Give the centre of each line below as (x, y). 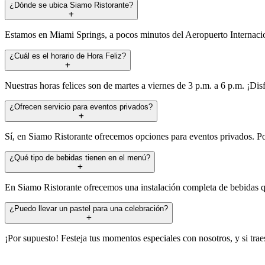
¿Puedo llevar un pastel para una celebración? (89, 208)
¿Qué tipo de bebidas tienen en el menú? (80, 157)
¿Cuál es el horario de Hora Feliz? (68, 56)
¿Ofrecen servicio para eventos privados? (81, 106)
